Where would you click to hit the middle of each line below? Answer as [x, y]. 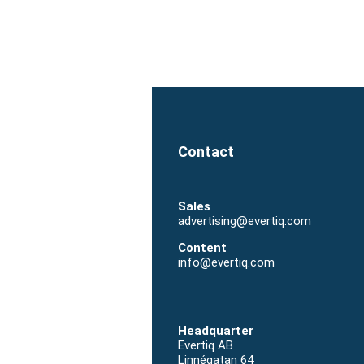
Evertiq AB [206, 346]
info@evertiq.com [226, 263]
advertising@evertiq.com [245, 221]
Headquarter [216, 331]
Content [202, 248]
